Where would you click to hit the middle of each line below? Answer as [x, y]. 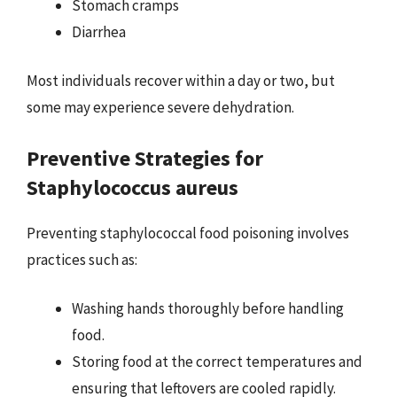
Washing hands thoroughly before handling [208, 308]
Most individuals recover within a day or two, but [181, 81]
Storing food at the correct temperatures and [217, 362]
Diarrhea [99, 31]
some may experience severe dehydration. [160, 107]
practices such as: [82, 259]
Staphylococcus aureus [132, 187]
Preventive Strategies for [145, 158]
